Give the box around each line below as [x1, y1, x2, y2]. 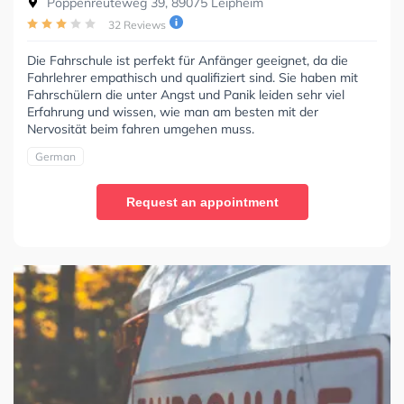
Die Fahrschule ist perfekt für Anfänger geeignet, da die [27, 51, 348, 69]
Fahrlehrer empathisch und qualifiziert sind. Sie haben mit [27, 69, 358, 86]
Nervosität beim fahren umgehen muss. [27, 120, 254, 137]
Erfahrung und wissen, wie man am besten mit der [27, 103, 318, 120]
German [35, 149, 76, 163]
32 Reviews [108, 17, 166, 32]
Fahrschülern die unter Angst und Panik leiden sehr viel [27, 86, 344, 103]
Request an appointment [125, 194, 279, 209]
